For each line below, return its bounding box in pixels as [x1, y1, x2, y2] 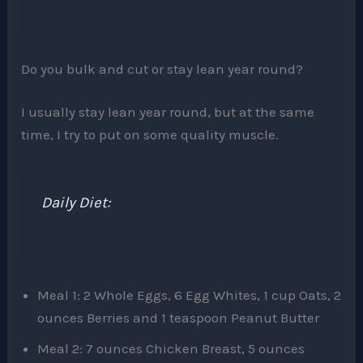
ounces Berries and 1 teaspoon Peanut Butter [37, 310, 320, 327]
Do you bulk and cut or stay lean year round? [21, 60, 304, 77]
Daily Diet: [41, 193, 111, 211]
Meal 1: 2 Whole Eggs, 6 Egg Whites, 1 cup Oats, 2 [37, 287, 342, 304]
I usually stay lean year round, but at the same [21, 104, 315, 121]
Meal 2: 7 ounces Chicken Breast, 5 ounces [37, 340, 305, 357]
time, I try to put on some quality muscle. [21, 126, 280, 143]
